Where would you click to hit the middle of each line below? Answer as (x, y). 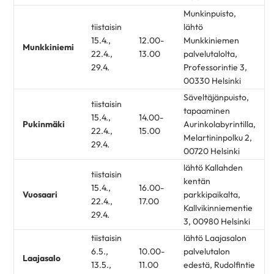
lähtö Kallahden (213, 168)
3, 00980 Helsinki (217, 222)
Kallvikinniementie (218, 208)
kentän (197, 181)
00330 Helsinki (212, 81)
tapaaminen (207, 111)
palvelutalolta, (210, 54)
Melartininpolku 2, (218, 138)
